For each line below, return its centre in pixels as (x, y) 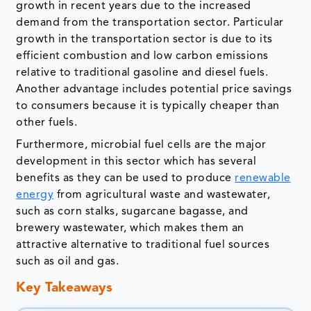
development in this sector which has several (136, 162)
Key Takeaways (65, 289)
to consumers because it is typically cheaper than (148, 107)
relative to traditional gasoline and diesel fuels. (142, 73)
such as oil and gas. (68, 262)
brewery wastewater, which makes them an (130, 229)
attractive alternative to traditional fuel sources (143, 245)
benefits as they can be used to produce (126, 179)
